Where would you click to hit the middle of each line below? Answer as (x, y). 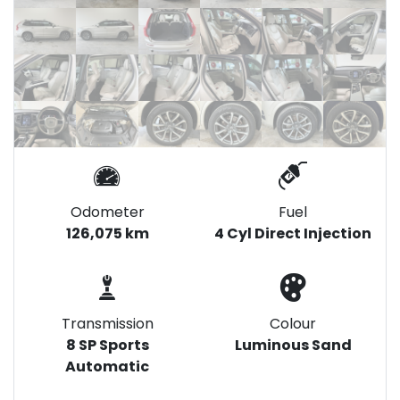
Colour (293, 324)
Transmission (107, 324)
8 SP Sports (107, 346)
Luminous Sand (293, 346)
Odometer (107, 212)
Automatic (107, 367)
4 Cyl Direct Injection (293, 234)
